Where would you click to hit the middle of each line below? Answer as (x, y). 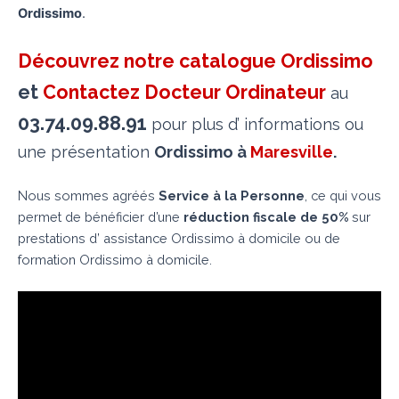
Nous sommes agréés (88, 195)
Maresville (292, 151)
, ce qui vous (343, 195)
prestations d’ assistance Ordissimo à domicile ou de (179, 238)
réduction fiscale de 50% (266, 216)
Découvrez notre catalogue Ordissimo (195, 61)
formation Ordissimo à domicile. (115, 259)
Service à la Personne (232, 195)
